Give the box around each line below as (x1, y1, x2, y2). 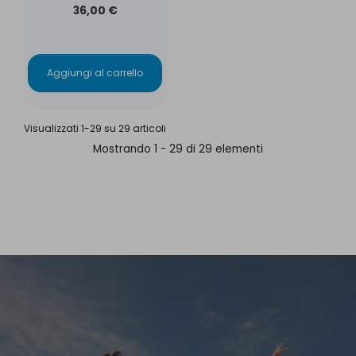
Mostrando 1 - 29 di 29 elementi (93, 141, 263, 157)
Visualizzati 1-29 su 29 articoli (24, 121, 166, 135)
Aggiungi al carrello (47, 65, 143, 79)
